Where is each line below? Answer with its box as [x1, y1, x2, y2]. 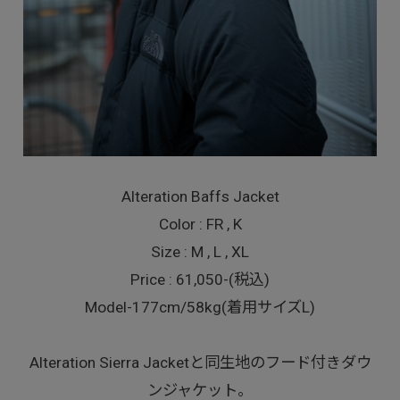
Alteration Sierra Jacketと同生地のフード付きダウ [29, 354, 371, 372]
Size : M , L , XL [151, 243, 249, 262]
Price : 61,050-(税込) [130, 271, 270, 289]
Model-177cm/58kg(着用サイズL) [85, 298, 315, 317]
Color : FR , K [158, 215, 242, 234]
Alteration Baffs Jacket [121, 187, 279, 206]
